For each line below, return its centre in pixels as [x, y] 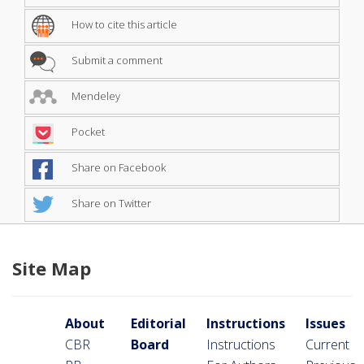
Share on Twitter [110, 204]
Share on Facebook [117, 168]
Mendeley [95, 96]
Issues [325, 323]
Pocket [87, 132]
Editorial [158, 323]
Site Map [52, 268]
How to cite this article [123, 25]
